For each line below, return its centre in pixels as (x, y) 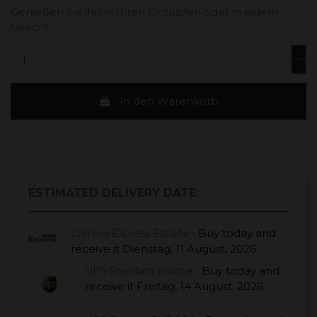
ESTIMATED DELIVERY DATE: (114, 192)
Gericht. (31, 26)
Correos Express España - (134, 233)
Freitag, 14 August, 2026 (200, 286)
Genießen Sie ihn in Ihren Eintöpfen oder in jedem (145, 11)
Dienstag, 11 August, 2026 (189, 248)
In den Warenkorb (169, 100)
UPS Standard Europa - (143, 271)
